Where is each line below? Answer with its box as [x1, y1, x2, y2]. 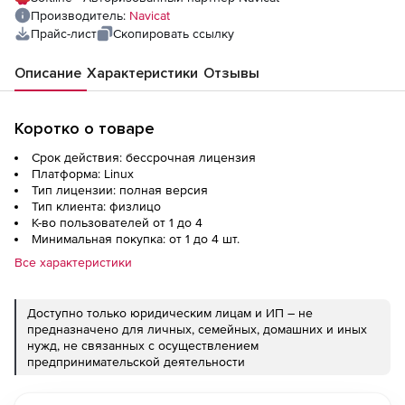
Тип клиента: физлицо [32, 199, 161, 213]
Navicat [129, 8, 170, 23]
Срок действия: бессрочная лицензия [32, 150, 256, 165]
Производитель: [31, 8, 129, 23]
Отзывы [203, 64, 259, 82]
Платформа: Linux [32, 166, 134, 181]
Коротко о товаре [14, 118, 155, 138]
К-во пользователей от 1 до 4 [32, 215, 202, 230]
